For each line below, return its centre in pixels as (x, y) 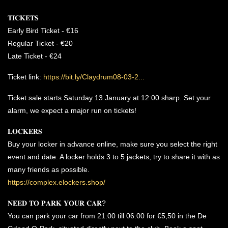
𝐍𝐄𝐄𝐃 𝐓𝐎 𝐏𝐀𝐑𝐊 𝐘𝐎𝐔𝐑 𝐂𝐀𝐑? (57, 203)
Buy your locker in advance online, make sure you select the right (112, 144)
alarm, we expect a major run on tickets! (72, 110)
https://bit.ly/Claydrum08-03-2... (94, 77)
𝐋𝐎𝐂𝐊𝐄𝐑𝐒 (25, 131)
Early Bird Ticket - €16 (43, 31)
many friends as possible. (49, 169)
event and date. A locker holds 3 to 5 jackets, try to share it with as (114, 157)
